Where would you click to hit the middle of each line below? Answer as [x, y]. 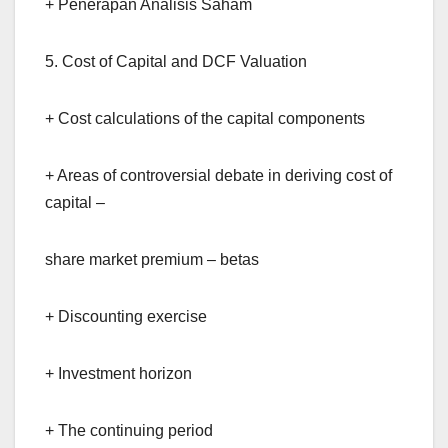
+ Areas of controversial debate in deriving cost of [218, 175]
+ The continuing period [129, 430]
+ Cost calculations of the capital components [205, 118]
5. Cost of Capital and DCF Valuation [176, 61]
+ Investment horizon [118, 373]
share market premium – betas [152, 259]
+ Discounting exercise [126, 316]
